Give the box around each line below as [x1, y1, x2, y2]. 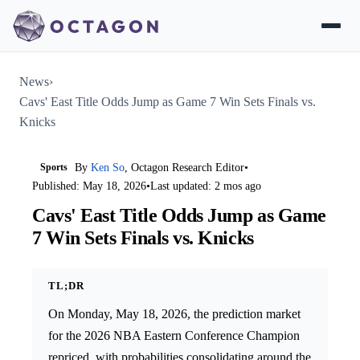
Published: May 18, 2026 [32, 180, 146, 193]
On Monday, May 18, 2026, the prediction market [48, 306, 301, 321]
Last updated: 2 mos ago [150, 180, 261, 193]
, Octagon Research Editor [125, 162, 245, 174]
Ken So [91, 162, 125, 174]
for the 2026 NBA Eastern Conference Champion [48, 328, 300, 342]
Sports [39, 162, 67, 174]
